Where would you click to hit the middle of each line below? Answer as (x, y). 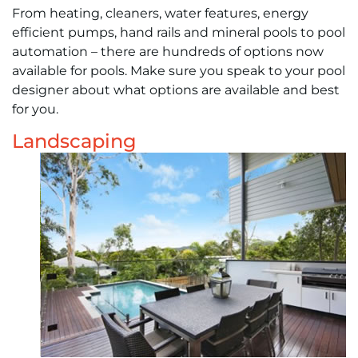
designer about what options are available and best (176, 89)
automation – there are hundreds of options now (168, 51)
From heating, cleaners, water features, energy (160, 13)
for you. (35, 109)
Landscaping (74, 141)
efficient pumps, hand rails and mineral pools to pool (179, 32)
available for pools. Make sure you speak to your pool (179, 70)
